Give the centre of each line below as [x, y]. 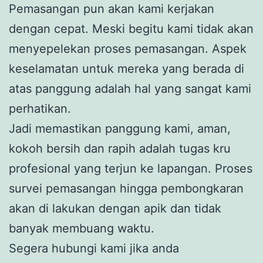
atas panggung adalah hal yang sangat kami [130, 89]
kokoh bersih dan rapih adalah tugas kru [120, 149]
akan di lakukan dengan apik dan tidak [115, 209]
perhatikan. [40, 109]
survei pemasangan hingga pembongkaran [126, 189]
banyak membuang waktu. [82, 229]
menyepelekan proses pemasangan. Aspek [128, 49]
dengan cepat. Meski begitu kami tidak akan [131, 29]
